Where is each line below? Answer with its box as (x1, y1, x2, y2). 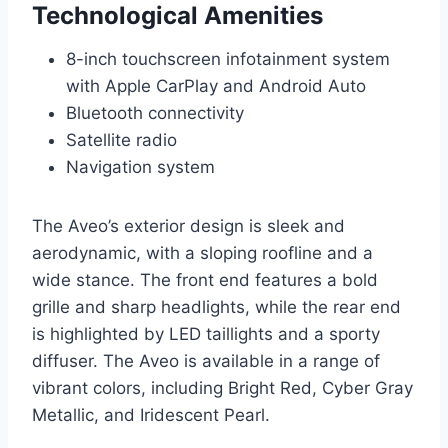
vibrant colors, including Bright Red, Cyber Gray (32, 378, 413, 399)
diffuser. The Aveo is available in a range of (32, 351, 380, 372)
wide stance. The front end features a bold (32, 270, 378, 291)
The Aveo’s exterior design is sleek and (32, 216, 345, 237)
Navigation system (66, 157, 215, 178)
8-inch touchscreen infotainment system (66, 49, 390, 70)
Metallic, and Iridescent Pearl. (32, 405, 270, 426)
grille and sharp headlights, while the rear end (32, 297, 401, 318)
